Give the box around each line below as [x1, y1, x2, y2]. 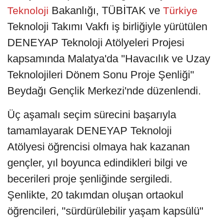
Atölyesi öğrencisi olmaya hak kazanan [7, 141, 190, 153]
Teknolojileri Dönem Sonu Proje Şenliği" [7, 69, 194, 81]
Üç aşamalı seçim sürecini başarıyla [7, 109, 176, 121]
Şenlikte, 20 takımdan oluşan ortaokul [7, 189, 183, 201]
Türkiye [160, 5, 198, 17]
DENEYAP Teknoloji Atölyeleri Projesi [7, 36, 184, 49]
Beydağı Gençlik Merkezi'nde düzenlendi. [7, 85, 201, 97]
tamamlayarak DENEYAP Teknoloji [7, 125, 172, 137]
